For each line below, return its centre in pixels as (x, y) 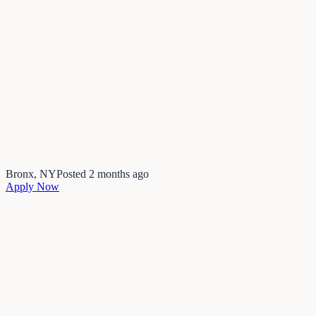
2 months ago (119, 174)
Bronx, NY (31, 174)
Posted (73, 174)
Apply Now (32, 186)
